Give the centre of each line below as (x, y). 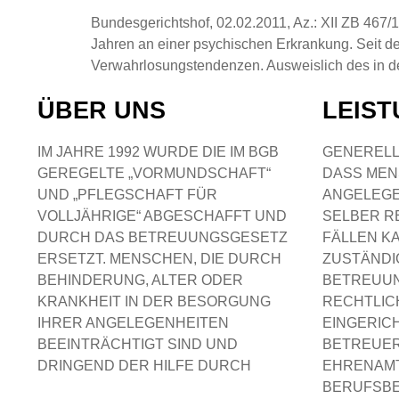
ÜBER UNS (102, 111)
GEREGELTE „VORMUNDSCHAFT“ (154, 174)
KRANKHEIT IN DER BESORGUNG (154, 302)
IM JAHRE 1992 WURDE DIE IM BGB (158, 152)
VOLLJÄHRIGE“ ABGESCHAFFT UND (162, 216)
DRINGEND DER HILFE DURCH (144, 366)
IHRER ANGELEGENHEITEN (133, 323)
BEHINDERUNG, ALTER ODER (140, 281)
